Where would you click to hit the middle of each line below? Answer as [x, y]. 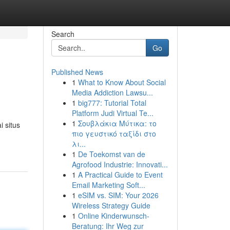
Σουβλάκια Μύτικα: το [117, 123]
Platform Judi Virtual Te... [112, 113]
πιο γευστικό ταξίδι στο [114, 133]
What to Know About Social [122, 82]
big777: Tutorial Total [112, 103]
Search [63, 34]
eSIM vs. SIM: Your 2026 [118, 195]
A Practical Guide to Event [120, 175]
